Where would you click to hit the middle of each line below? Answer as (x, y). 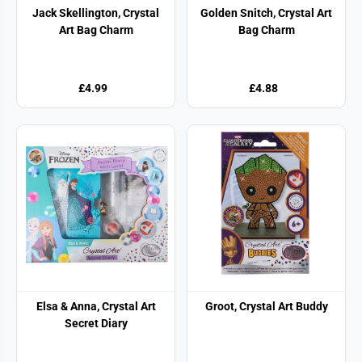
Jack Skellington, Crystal (96, 13)
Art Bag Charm (96, 29)
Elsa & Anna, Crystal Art (96, 306)
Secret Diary (96, 323)
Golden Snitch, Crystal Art (266, 13)
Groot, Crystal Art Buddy (266, 306)
